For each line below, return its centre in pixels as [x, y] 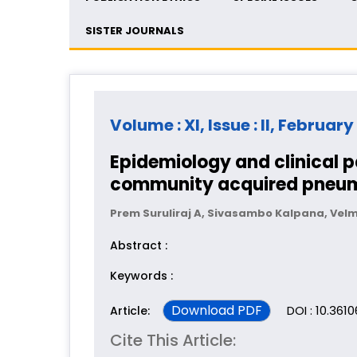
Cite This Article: [173, 341]
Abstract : [139, 246]
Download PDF [217, 311]
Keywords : [141, 276]
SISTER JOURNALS [135, 31]
